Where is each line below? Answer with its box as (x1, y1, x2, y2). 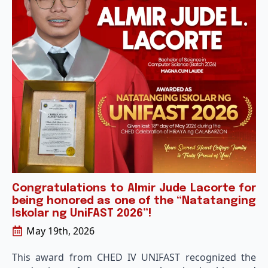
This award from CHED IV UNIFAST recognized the (12, 251, 256, 264)
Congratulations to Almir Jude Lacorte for (12, 183, 256, 194)
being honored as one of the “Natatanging (12, 196, 256, 206)
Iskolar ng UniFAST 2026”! (12, 208, 151, 219)
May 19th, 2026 (26, 224, 95, 237)
